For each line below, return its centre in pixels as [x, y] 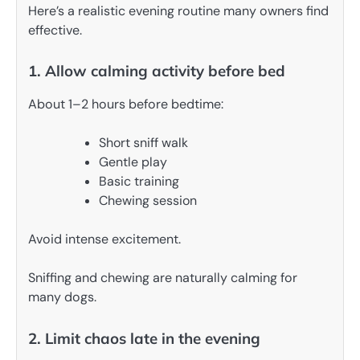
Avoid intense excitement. [104, 239]
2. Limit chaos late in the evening [144, 338]
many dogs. [62, 297]
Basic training [139, 182]
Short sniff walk [143, 143]
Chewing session [148, 201]
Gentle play [133, 162]
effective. [55, 31]
